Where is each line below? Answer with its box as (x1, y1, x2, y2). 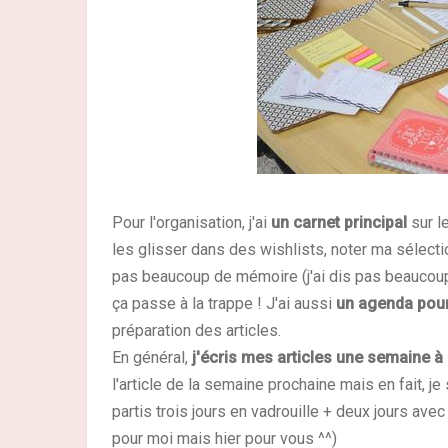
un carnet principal (271, 213, 407, 233)
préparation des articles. (112, 321, 281, 341)
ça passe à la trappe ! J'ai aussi (112, 294, 336, 314)
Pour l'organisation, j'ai (112, 213, 271, 233)
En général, (112, 348, 192, 368)
